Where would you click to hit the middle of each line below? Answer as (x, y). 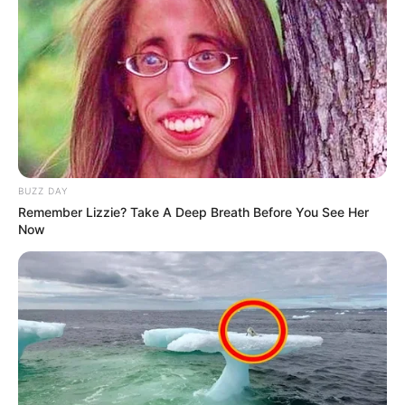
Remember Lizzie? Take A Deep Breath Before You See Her (193, 212)
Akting (30, 37)
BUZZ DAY (43, 190)
